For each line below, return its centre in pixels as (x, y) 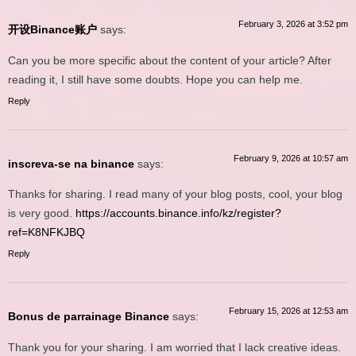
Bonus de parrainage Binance (89, 317)
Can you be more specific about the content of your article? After (170, 60)
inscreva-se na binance (71, 163)
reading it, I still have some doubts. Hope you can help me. (155, 79)
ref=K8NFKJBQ (46, 232)
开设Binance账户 (52, 30)
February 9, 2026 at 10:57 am (291, 158)
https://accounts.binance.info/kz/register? (178, 213)
